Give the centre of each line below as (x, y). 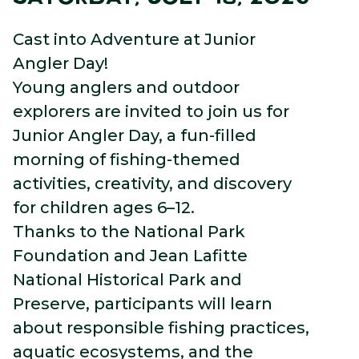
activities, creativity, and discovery (152, 184)
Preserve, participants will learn (143, 304)
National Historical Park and (127, 280)
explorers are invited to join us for (151, 111)
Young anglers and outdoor (126, 87)
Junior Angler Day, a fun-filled (135, 135)
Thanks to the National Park (129, 232)
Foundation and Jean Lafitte (130, 256)
